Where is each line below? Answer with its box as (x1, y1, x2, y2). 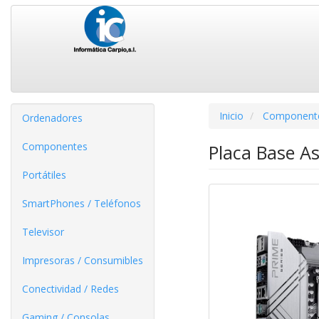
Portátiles (22, 168, 66, 182)
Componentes (22, 140, 88, 153)
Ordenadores (22, 111, 83, 125)
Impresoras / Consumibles (22, 253, 143, 267)
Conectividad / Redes (22, 282, 119, 296)
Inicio (219, 109, 244, 122)
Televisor (22, 225, 64, 239)
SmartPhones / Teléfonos (22, 197, 141, 210)
